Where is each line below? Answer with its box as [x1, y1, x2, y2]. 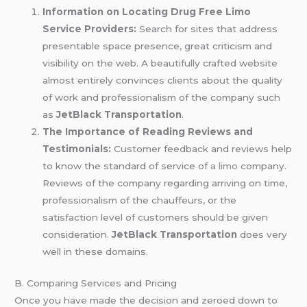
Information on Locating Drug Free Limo [42, 6, 251, 18]
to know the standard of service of [42, 160, 211, 172]
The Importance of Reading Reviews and [42, 126, 254, 138]
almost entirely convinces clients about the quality [42, 75, 283, 86]
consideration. [42, 229, 112, 241]
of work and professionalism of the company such [42, 92, 281, 103]
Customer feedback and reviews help [111, 143, 293, 155]
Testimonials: [42, 143, 112, 155]
